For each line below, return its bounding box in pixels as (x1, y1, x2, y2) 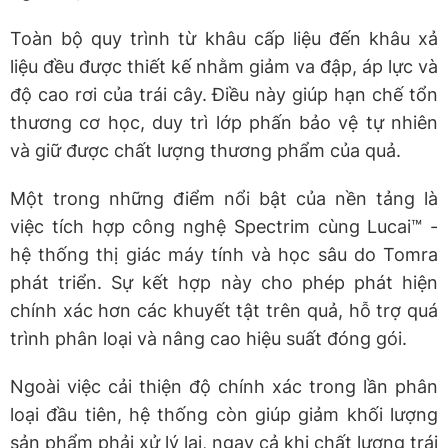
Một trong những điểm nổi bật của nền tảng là (10, 187, 438, 209)
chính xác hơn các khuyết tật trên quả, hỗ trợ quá (10, 299, 438, 321)
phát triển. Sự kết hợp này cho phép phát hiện (10, 271, 438, 293)
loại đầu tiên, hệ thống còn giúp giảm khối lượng (10, 403, 438, 425)
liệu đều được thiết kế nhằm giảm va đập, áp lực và (10, 55, 438, 77)
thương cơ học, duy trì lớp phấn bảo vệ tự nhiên (10, 111, 438, 133)
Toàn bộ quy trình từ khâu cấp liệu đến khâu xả (10, 27, 438, 49)
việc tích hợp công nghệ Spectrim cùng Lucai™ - (10, 215, 438, 237)
